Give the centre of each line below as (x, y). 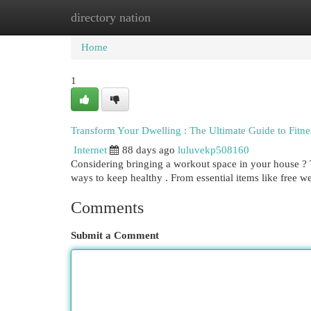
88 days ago (149, 150)
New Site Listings (177, 17)
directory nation (111, 17)
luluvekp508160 (213, 150)
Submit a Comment (115, 235)
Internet (90, 150)
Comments (107, 208)
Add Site (254, 17)
